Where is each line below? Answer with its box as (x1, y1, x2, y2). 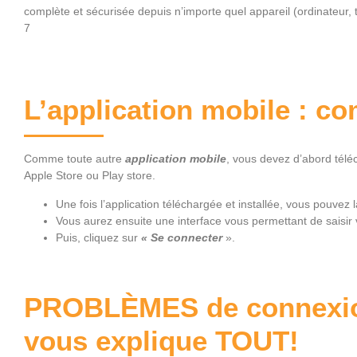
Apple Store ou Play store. (24, 169, 155, 182)
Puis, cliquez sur (56, 231, 141, 244)
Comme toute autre (24, 152, 125, 165)
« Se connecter (141, 231, 222, 244)
